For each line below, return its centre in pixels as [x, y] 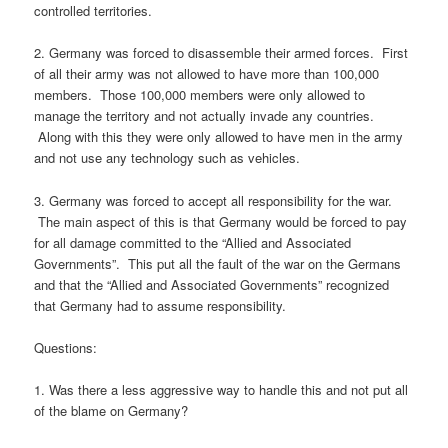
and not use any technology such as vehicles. [167, 158]
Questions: [66, 347]
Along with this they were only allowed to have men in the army [219, 137]
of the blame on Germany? [111, 410]
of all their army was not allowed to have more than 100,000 [207, 74]
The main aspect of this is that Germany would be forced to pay [221, 221]
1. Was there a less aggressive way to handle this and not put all [221, 389]
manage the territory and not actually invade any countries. [204, 116]
